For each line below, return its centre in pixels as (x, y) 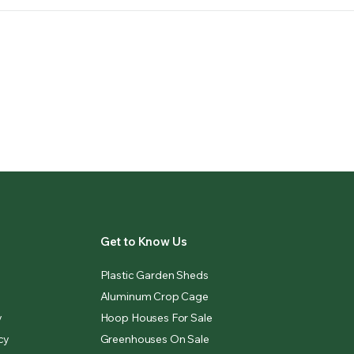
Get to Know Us (143, 241)
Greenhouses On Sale (154, 339)
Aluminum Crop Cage (154, 296)
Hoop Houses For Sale (156, 318)
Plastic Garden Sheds (154, 275)
